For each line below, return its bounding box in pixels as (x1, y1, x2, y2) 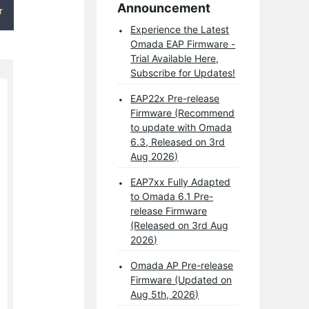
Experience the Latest (130, 23, 230, 35)
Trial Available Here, (130, 52, 219, 64)
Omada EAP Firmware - (130, 37, 236, 50)
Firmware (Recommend (130, 106, 235, 119)
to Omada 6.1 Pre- (130, 190, 214, 202)
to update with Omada (130, 121, 232, 133)
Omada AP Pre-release (130, 259, 234, 271)
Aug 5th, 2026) (130, 288, 199, 300)
